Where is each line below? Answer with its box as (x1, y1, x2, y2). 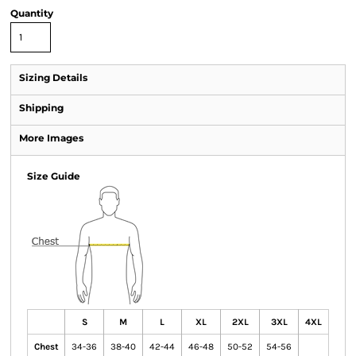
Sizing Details (19, 72, 87, 83)
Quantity (10, 7, 53, 19)
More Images (19, 132, 83, 144)
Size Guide (27, 170, 80, 182)
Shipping (19, 102, 64, 114)
